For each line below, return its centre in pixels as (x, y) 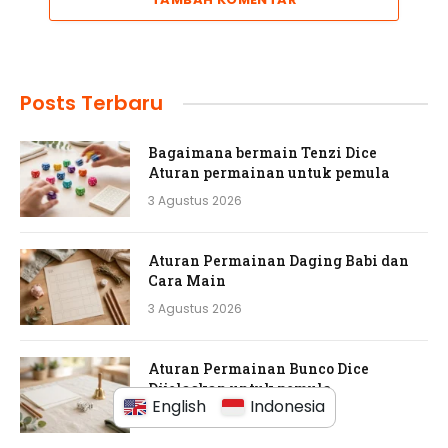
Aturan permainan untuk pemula (269, 173)
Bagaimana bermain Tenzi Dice (262, 153)
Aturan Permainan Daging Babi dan (278, 261)
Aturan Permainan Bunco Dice (258, 369)
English (178, 406)
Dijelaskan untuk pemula (240, 389)
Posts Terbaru (91, 103)
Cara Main (187, 281)
